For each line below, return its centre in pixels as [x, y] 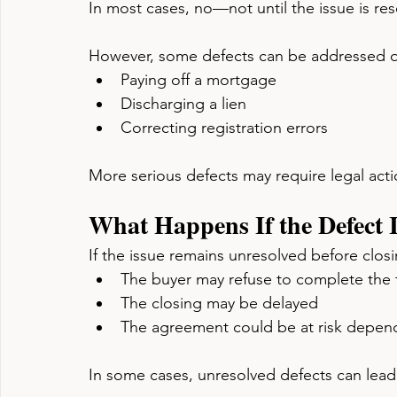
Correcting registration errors [224, 128]
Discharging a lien [183, 104]
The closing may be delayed [219, 303]
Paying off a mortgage [198, 80]
